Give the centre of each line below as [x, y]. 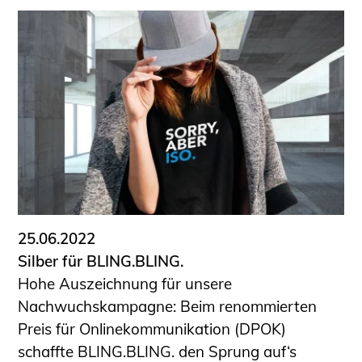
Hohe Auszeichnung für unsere [125, 283]
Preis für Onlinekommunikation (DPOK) [152, 328]
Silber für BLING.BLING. [101, 261]
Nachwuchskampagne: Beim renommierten [168, 306]
